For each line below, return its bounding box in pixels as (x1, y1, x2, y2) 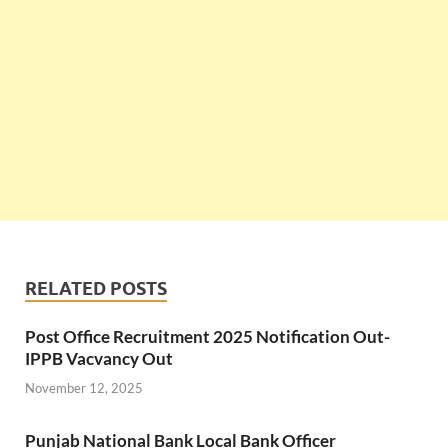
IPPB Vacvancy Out (25, 348, 173, 370)
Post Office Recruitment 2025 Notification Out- (25, 326, 390, 348)
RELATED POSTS (25, 278, 167, 300)
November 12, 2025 (25, 379, 143, 396)
